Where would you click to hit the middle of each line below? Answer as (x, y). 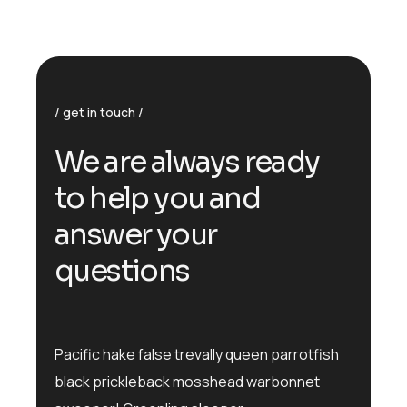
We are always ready (187, 161)
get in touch (99, 112)
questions (122, 270)
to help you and (157, 198)
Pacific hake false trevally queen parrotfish (197, 354)
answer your (136, 234)
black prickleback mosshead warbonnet (187, 381)
